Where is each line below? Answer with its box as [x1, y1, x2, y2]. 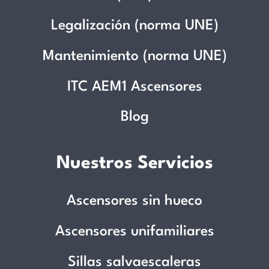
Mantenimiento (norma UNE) [42, 49, 227, 64]
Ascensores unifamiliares [55, 225, 214, 240]
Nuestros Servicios [56, 155, 213, 173]
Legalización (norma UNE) [50, 19, 219, 34]
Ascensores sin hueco [67, 194, 202, 209]
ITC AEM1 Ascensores [67, 79, 202, 94]
